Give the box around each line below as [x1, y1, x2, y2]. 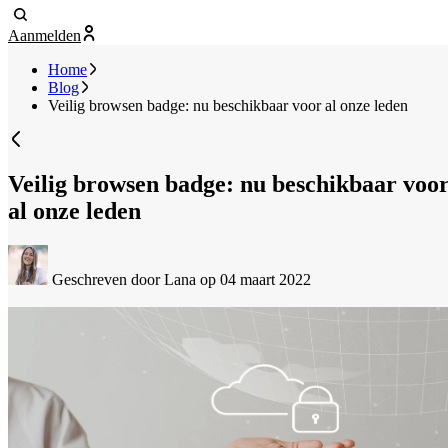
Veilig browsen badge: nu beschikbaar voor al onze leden [48, 97, 408, 115]
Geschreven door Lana [48, 270, 200, 288]
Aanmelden [8, 27, 81, 45]
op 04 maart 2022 [200, 270, 311, 288]
